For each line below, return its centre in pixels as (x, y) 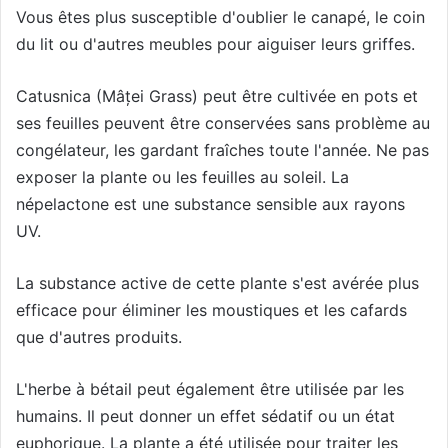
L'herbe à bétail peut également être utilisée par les (210, 388)
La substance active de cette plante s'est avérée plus (217, 282)
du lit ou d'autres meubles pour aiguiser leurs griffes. (215, 43)
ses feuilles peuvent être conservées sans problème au (223, 122)
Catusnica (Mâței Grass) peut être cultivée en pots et (217, 95)
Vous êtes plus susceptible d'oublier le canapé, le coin (220, 16)
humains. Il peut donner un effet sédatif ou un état (205, 415)
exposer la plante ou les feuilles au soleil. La (182, 176)
